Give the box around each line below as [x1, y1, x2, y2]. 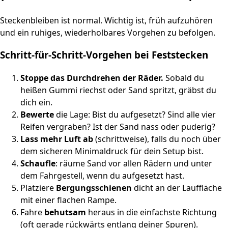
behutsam [44, 207, 86, 218]
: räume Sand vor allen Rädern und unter [55, 158, 212, 169]
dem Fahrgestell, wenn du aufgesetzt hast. [20, 170, 184, 181]
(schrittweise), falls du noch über [93, 133, 221, 145]
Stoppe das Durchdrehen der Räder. [20, 72, 163, 83]
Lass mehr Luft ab [20, 133, 93, 145]
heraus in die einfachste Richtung [86, 207, 217, 218]
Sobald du [163, 72, 204, 83]
